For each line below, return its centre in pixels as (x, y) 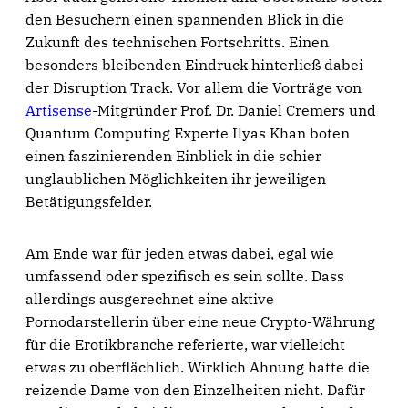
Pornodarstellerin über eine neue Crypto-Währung (200, 321)
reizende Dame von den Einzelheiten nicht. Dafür (195, 390)
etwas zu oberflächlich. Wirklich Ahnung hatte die (198, 367)
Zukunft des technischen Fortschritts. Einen (177, 42)
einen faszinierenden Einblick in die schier (173, 156)
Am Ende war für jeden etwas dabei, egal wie (180, 253)
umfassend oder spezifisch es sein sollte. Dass (185, 276)
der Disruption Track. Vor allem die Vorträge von (194, 87)
